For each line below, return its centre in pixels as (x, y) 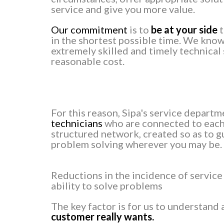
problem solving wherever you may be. (136, 144)
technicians (77, 123)
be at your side (184, 30)
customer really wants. (102, 217)
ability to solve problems (107, 186)
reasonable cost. (88, 61)
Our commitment (89, 30)
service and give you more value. (123, 9)
